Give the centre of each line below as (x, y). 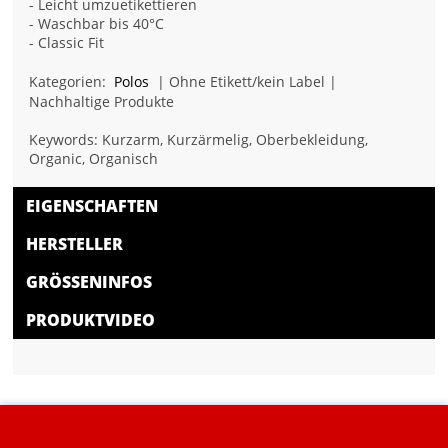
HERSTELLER (75, 244)
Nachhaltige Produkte (102, 102)
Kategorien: (70, 82)
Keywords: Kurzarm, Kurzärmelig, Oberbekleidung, (199, 140)
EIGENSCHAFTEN (92, 206)
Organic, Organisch (94, 159)
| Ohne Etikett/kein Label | (245, 82)
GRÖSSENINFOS (85, 282)
